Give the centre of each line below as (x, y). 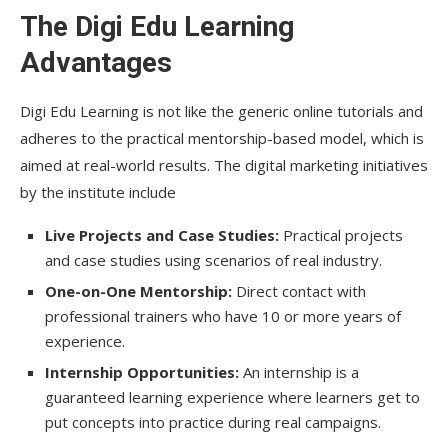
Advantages (96, 62)
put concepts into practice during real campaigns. (213, 421)
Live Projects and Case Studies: (162, 234)
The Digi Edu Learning (157, 26)
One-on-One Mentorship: (138, 290)
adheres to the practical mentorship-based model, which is (222, 137)
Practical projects (341, 234)
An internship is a (299, 371)
